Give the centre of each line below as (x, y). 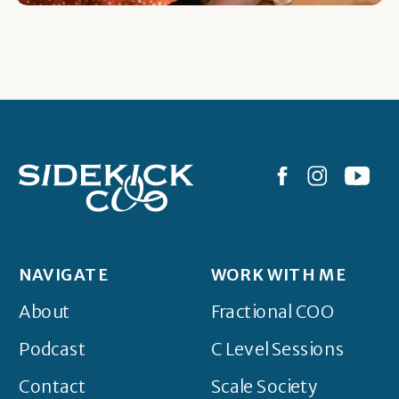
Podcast (53, 349)
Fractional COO (273, 312)
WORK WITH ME (278, 275)
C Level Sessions (277, 349)
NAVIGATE (64, 275)
